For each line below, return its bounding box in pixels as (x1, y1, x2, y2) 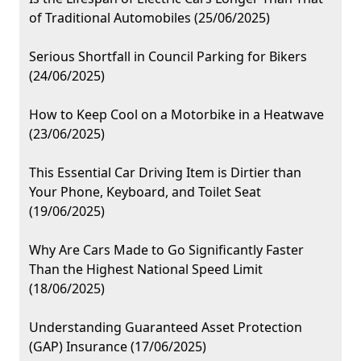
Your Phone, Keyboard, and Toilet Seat (29, 183, 261, 201)
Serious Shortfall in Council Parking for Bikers (29, 48, 307, 66)
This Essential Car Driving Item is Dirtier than (29, 164, 301, 182)
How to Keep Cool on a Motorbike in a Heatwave (29, 106, 324, 124)
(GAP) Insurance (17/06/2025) (29, 338, 206, 356)
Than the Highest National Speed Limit (29, 260, 263, 279)
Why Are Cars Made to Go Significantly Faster (29, 241, 304, 259)
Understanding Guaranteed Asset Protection (29, 318, 302, 337)
